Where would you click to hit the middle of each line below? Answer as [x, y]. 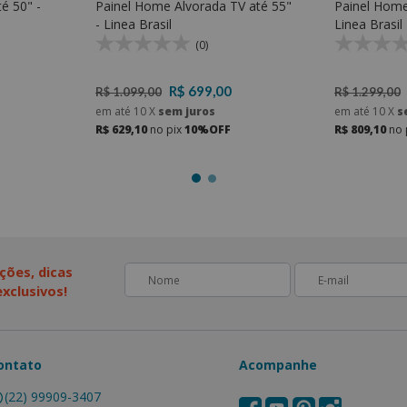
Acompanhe [278, 365]
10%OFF [208, 130]
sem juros [185, 112]
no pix [166, 130]
